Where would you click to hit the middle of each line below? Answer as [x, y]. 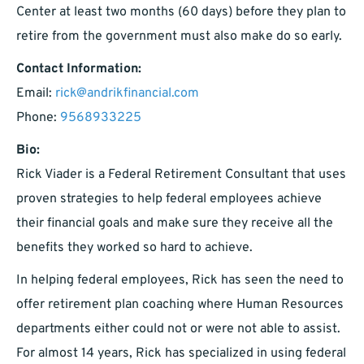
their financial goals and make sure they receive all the [175, 224]
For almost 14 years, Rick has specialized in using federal [181, 354]
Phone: [38, 118]
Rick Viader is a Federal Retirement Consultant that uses [181, 175]
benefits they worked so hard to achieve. [134, 248]
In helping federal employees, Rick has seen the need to [180, 281]
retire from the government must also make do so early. [179, 37]
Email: [36, 94]
